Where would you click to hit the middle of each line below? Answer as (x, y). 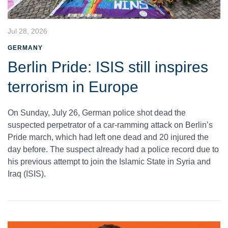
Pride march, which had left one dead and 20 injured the (108, 137)
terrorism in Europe (73, 87)
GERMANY (25, 48)
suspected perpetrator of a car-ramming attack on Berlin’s (110, 125)
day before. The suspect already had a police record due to (113, 150)
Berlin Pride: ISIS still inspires (108, 67)
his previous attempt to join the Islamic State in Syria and (109, 162)
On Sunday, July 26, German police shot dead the (97, 113)
